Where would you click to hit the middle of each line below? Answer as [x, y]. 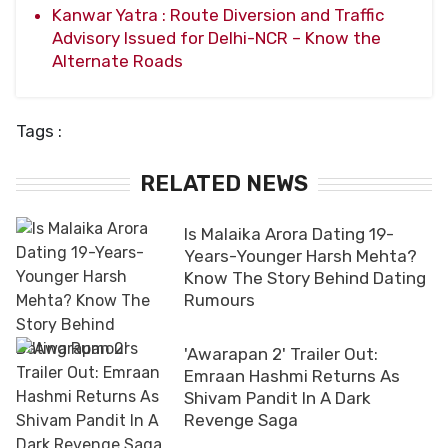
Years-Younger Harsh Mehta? [300, 255]
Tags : [39, 130]
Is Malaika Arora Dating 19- [289, 233]
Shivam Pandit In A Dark [277, 397]
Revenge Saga [241, 419]
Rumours [219, 299]
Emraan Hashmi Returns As [292, 375]
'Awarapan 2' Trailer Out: [281, 353]
